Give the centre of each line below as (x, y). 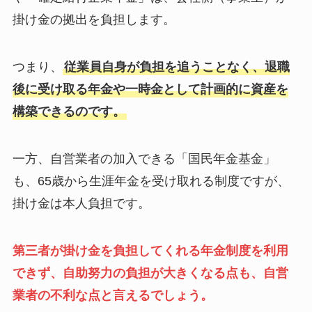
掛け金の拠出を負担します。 (94, 20)
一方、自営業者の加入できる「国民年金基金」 (144, 159)
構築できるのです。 (69, 112)
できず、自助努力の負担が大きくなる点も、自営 (150, 273)
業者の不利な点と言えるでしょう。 (112, 295)
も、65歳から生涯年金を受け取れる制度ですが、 (151, 181)
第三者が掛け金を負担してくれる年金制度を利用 (150, 250)
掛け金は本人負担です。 (81, 204)
